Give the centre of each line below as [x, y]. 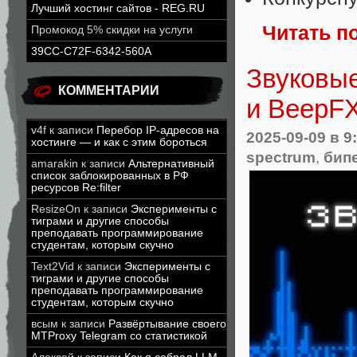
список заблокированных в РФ [110, 176]
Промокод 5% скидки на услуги [112, 30]
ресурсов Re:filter [76, 188]
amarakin [55, 164]
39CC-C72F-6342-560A [91, 51]
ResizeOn [56, 209]
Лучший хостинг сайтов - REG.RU [118, 8]
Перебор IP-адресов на [158, 130]
